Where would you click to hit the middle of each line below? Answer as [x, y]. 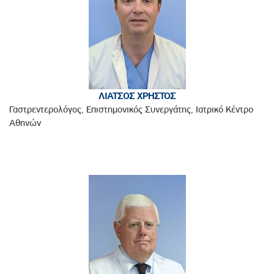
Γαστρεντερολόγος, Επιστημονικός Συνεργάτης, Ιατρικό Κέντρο [131, 110]
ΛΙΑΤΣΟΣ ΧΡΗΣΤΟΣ [137, 96]
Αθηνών [25, 123]
